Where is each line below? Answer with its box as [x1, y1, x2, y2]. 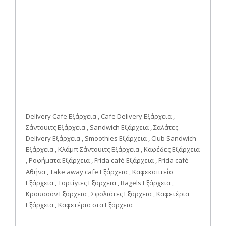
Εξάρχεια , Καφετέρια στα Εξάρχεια [26, 200, 133, 209]
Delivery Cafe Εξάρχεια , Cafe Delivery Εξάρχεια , [26, 111, 175, 121]
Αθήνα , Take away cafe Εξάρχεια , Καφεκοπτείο [26, 166, 173, 176]
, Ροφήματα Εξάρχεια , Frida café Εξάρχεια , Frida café [26, 155, 189, 165]
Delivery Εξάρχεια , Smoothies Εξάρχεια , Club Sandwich [26, 133, 196, 143]
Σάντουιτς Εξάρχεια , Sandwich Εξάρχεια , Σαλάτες [26, 122, 178, 132]
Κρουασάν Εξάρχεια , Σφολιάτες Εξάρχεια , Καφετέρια [26, 189, 189, 198]
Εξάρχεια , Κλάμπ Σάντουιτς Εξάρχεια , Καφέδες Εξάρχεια [26, 144, 200, 154]
